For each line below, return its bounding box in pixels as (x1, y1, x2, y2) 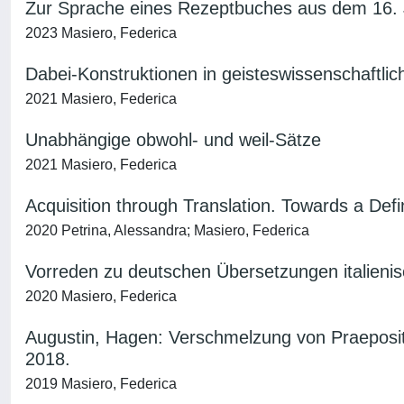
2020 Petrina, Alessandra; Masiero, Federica (25, 223, 309, 238)
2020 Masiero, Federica (25, 289, 177, 304)
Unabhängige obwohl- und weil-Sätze (25, 130, 321, 150)
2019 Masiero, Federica (25, 376, 177, 391)
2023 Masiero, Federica (25, 25, 177, 41)
